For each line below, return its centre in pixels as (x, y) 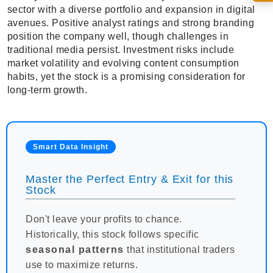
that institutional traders (179, 250)
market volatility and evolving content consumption (123, 63)
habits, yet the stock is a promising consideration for (126, 77)
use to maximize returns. (82, 265)
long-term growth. (47, 90)
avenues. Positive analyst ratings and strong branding (130, 23)
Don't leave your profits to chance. (104, 219)
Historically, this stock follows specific (112, 235)
